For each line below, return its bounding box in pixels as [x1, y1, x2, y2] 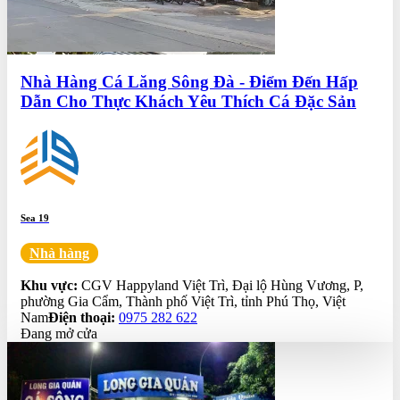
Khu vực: [21, 277, 78, 293]
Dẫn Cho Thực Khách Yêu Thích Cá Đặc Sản [21, 92, 356, 112]
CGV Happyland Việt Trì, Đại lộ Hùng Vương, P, [78, 277, 363, 293]
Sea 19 [21, 212, 49, 223]
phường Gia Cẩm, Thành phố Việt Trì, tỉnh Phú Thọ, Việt [21, 293, 346, 309]
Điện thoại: [48, 309, 115, 325]
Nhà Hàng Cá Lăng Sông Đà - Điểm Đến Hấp [21, 72, 358, 92]
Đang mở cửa [21, 325, 97, 341]
